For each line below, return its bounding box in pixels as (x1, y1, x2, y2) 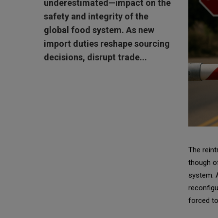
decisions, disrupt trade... (44, 52, 147, 62)
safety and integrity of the (44, 11, 148, 21)
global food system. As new (44, 25, 154, 35)
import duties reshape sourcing (44, 38, 170, 49)
